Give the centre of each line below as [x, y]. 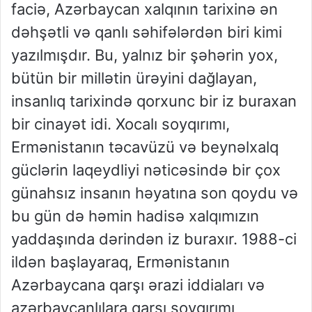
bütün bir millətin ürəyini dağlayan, [134, 78]
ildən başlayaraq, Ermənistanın [120, 262]
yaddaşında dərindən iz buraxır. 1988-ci [154, 239]
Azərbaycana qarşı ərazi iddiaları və [138, 285]
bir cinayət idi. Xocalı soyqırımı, [120, 124]
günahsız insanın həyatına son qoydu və [155, 193]
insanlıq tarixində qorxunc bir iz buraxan [154, 101]
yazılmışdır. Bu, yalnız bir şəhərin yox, [145, 55]
